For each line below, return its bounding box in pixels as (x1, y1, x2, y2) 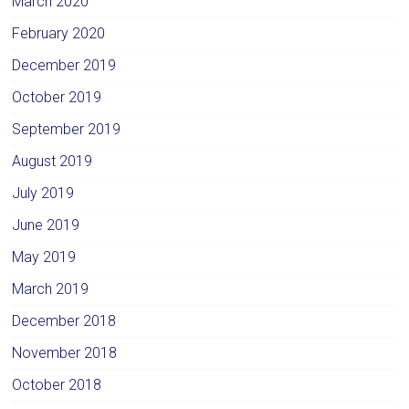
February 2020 (12, 24, 106, 42)
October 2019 (12, 88, 102, 106)
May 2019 (12, 247, 77, 266)
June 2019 (12, 215, 80, 234)
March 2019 (12, 279, 89, 298)
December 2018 (12, 311, 117, 330)
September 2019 (12, 120, 121, 138)
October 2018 (12, 375, 102, 393)
